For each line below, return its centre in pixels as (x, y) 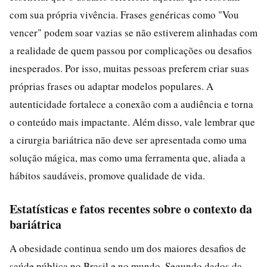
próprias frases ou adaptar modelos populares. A (111, 86)
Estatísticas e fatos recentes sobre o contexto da (131, 209)
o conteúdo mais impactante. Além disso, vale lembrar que (132, 122)
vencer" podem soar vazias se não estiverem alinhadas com (133, 32)
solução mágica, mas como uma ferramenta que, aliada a (128, 157)
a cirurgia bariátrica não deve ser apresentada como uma (128, 139)
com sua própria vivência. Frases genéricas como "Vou (124, 14)
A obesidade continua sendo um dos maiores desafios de (128, 248)
